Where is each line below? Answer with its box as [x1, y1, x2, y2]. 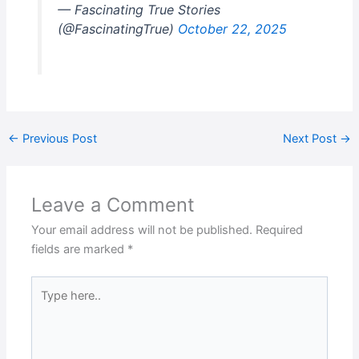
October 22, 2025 [177, 20, 287, 37]
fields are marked [31, 242, 128, 257]
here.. [30, 297, 62, 313]
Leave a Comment [31, 193, 196, 217]
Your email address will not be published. [31, 223, 253, 238]
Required [256, 223, 304, 238]
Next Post [283, 131, 341, 147]
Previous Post [18, 131, 97, 147]
